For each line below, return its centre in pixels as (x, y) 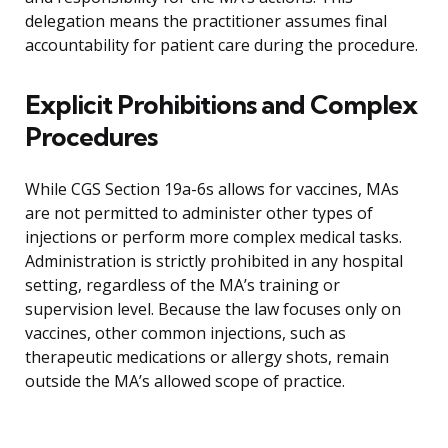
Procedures (91, 137)
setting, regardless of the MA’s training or (182, 285)
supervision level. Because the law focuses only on (213, 309)
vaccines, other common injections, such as (185, 333)
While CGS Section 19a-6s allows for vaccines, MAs (212, 189)
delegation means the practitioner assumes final (206, 21)
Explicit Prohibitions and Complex (221, 105)
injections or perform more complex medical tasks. (213, 237)
